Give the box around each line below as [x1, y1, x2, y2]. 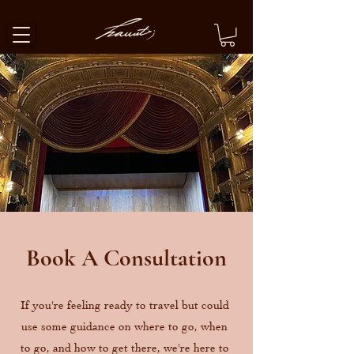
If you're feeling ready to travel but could [20, 297, 229, 312]
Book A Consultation [26, 243, 227, 273]
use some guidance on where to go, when [21, 318, 228, 333]
